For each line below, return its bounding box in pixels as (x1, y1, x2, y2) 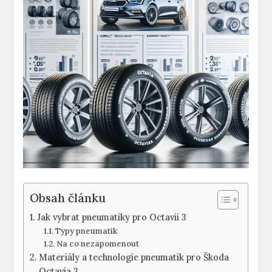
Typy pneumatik (55, 226, 117, 237)
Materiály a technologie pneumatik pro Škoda (39, 251, 229, 263)
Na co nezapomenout (56, 239, 139, 250)
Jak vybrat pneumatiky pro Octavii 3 (37, 211, 187, 223)
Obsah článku (30, 190, 106, 205)
